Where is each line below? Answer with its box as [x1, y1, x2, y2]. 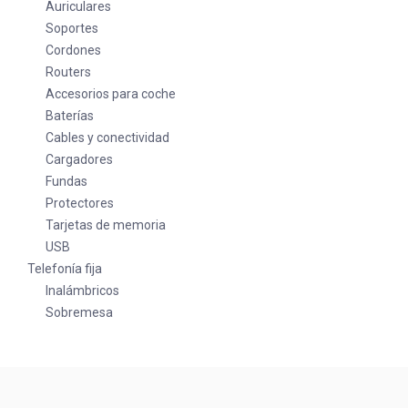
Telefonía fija [27, 261, 102, 277]
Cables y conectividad [46, 130, 169, 146]
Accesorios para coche [46, 87, 176, 102]
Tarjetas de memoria [46, 218, 166, 233]
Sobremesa [46, 305, 113, 321]
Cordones [46, 43, 101, 58]
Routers [46, 65, 91, 80]
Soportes [46, 21, 98, 36]
